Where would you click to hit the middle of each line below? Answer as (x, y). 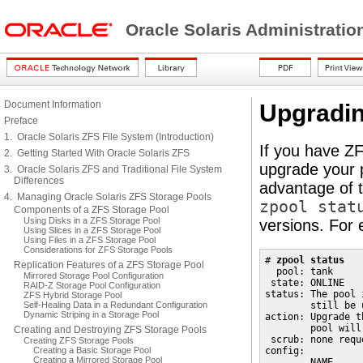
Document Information (53, 105)
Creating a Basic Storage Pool (92, 350)
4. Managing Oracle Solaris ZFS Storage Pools (108, 197)
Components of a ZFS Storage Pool (92, 210)
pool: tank (299, 271)
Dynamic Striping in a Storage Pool (91, 314)
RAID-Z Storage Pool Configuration (92, 285)
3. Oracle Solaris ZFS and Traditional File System (113, 169)
